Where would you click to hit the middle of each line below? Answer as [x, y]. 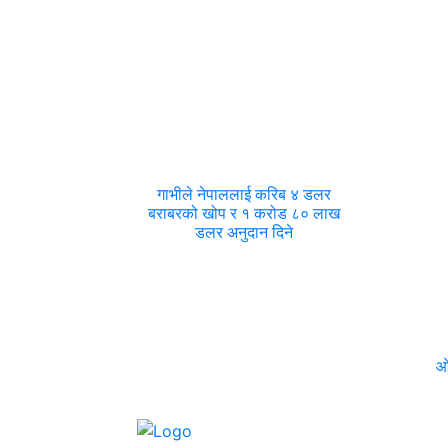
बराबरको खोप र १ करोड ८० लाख [244, 213]
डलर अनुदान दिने [244, 232]
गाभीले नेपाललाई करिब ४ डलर [244, 194]
